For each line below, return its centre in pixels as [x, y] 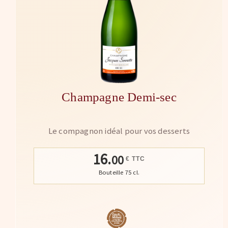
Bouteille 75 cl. [119, 173]
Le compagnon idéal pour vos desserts [119, 131]
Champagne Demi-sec [119, 97]
